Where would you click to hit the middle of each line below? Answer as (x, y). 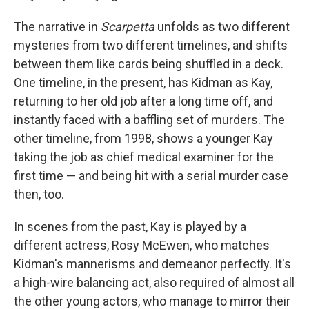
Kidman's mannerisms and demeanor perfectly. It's (152, 264)
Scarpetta (129, 27)
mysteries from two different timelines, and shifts (151, 45)
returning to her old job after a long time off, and (143, 101)
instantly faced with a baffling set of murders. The (149, 120)
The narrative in (57, 27)
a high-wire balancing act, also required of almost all (154, 282)
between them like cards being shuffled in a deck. (149, 64)
